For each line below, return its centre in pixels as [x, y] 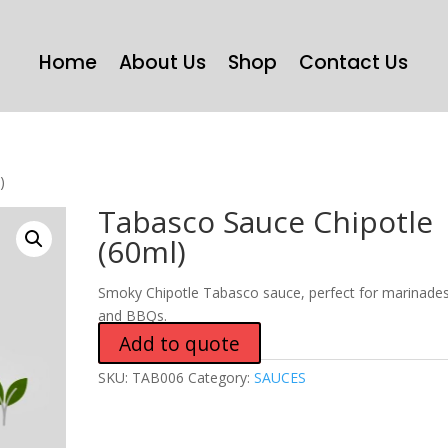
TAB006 [158, 378]
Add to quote [180, 343]
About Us [163, 62]
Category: [221, 378]
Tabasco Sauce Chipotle [266, 222]
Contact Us [354, 62]
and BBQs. [133, 316]
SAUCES [280, 378]
